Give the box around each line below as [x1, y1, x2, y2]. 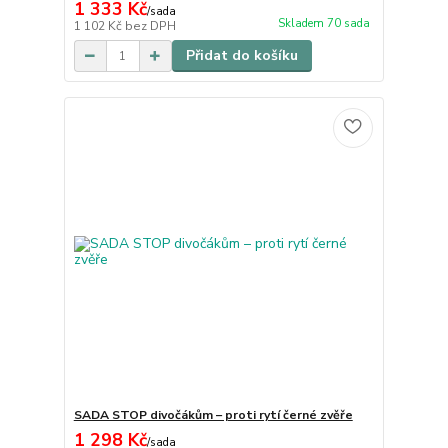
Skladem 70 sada [277, 16, 370, 32]
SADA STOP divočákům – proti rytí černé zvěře [73, 406, 353, 423]
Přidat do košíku [185, 46, 298, 66]
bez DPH [124, 18, 176, 35]
